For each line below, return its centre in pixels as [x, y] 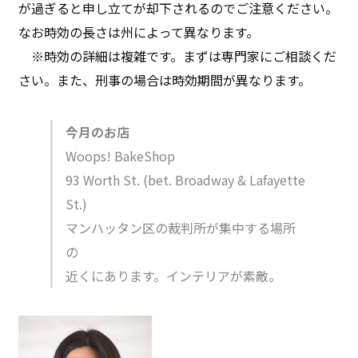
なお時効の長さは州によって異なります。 [139, 32]
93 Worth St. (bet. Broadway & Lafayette [186, 179]
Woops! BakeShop [121, 155]
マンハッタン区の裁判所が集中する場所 [181, 227]
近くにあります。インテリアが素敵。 [174, 275]
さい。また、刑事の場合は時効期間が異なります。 [165, 80]
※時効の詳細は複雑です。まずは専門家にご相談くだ [178, 56]
